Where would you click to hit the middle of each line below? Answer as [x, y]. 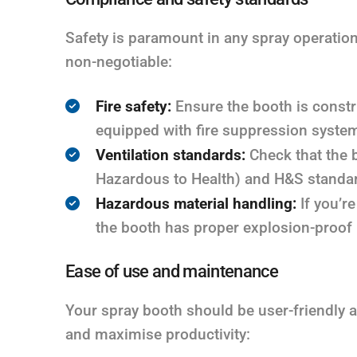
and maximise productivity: [158, 334]
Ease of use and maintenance [172, 271]
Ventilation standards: [171, 155]
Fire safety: [133, 106]
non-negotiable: [119, 61]
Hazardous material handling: [196, 203]
